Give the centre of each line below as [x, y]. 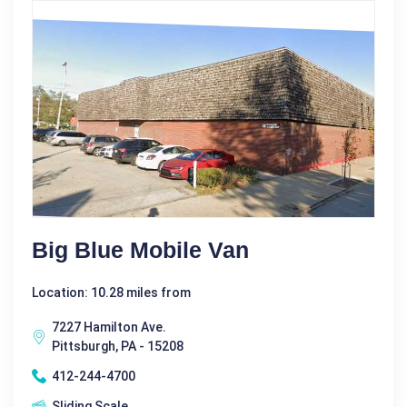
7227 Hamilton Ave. [109, 327]
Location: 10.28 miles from [111, 292]
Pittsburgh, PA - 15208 [118, 346]
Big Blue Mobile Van [140, 249]
